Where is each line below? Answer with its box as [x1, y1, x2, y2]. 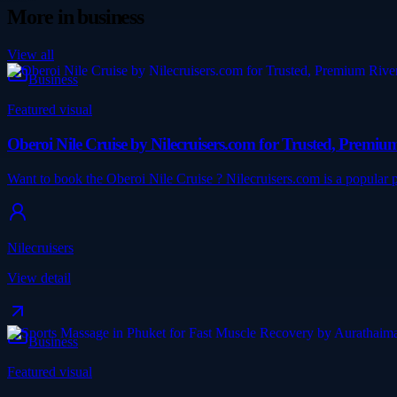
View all [7, 47, 54, 63]
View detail [7, 269, 71, 285]
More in [7, 5, 78, 29]
